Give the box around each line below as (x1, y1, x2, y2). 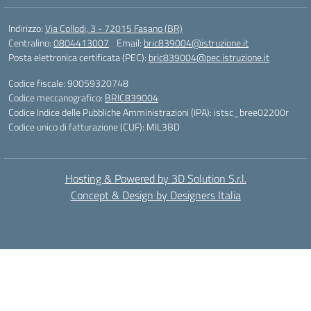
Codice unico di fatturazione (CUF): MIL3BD (8, 119, 180, 134)
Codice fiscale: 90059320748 (8, 76, 128, 90)
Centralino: (8, 35, 53, 50)
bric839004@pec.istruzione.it (149, 50, 269, 65)
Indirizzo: (8, 21, 45, 35)
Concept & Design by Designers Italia (70, 187, 241, 203)
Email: (117, 35, 144, 50)
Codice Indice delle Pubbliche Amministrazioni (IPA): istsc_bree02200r (8, 105, 289, 119)
